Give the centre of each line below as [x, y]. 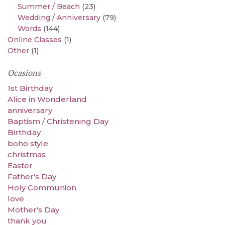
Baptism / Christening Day [58, 121]
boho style [28, 143]
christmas [27, 154]
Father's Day [32, 176]
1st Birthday [30, 88]
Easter [20, 165]
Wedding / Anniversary [59, 17]
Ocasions [24, 73]
